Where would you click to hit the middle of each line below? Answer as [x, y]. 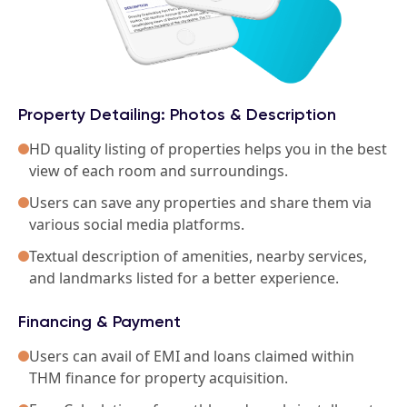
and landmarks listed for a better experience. [184, 278]
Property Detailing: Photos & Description [177, 114]
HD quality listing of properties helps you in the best [208, 149]
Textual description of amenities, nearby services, [198, 256]
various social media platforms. [137, 224]
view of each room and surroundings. [159, 170]
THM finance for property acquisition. [159, 378]
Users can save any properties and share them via [200, 202]
